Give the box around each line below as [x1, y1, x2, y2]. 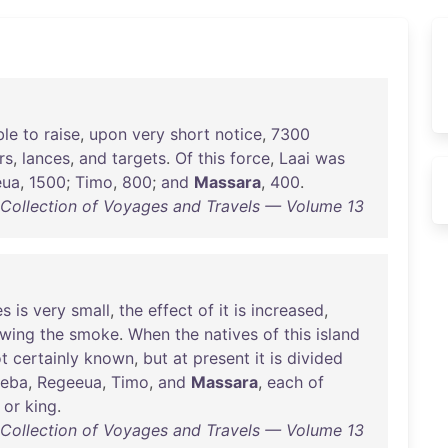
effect [148, 300, 193, 320]
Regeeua [37, 372, 102, 392]
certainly [13, 348, 79, 368]
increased [251, 300, 324, 320]
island [316, 324, 360, 344]
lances [22, 148, 70, 168]
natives [204, 324, 258, 344]
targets [112, 148, 166, 168]
